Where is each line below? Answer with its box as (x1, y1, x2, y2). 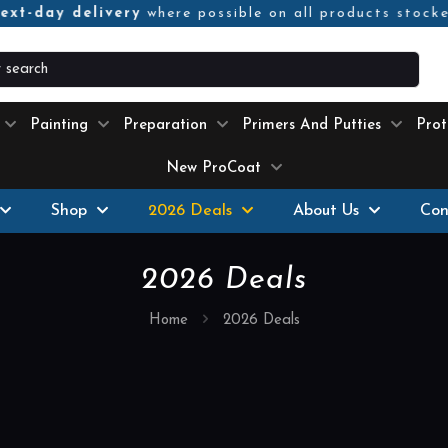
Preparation (123, 118, 207, 134)
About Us (293, 203, 359, 220)
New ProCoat (166, 161, 261, 177)
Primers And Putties (242, 118, 381, 134)
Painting (30, 118, 88, 134)
